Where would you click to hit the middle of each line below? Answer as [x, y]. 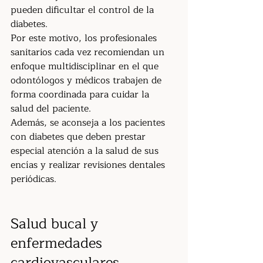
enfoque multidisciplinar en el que [86, 66]
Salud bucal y [56, 224]
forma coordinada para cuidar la [81, 95]
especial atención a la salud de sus [86, 151]
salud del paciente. [51, 109]
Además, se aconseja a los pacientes [89, 123]
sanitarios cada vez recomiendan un [89, 52]
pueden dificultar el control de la [84, 10]
